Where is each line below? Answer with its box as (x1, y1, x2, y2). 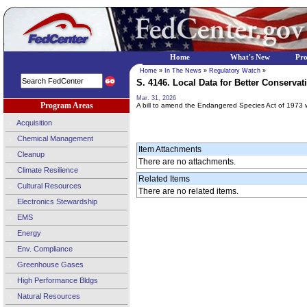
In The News (164, 67, 201, 74)
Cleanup (15, 149, 45, 158)
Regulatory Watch (209, 67, 260, 74)
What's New (230, 53, 270, 61)
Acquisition (15, 118, 52, 127)
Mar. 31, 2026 (136, 95, 176, 101)
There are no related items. (138, 186, 238, 196)
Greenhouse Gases (15, 260, 84, 269)
